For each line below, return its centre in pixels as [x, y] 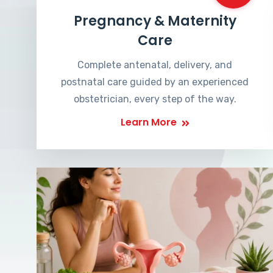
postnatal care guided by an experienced [155, 82]
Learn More [148, 122]
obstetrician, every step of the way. [155, 99]
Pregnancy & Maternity [155, 21]
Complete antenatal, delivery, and [155, 65]
